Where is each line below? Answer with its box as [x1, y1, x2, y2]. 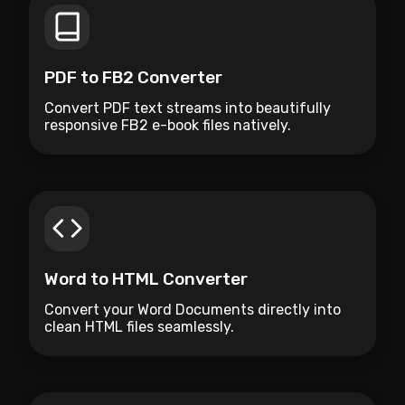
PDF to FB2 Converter [44, 66, 222, 88]
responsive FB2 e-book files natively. [44, 116, 291, 134]
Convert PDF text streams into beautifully [44, 99, 331, 117]
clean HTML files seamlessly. [44, 317, 234, 335]
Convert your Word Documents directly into [44, 300, 341, 318]
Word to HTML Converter [44, 268, 248, 289]
